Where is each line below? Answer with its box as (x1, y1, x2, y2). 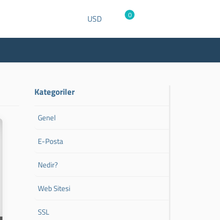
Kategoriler (34, 85, 75, 98)
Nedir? (38, 159, 58, 170)
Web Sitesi (38, 183, 71, 194)
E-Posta (38, 136, 64, 147)
